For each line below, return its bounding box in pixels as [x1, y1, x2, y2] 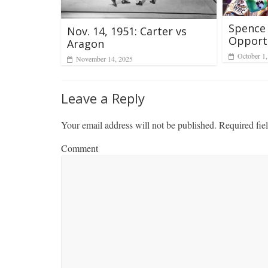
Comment [61, 141, 98, 154]
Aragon [67, 36, 104, 51]
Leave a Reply [61, 89, 145, 107]
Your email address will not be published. [61, 118, 217, 131]
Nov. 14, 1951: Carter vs [67, 23, 187, 38]
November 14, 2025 [76, 53, 133, 63]
